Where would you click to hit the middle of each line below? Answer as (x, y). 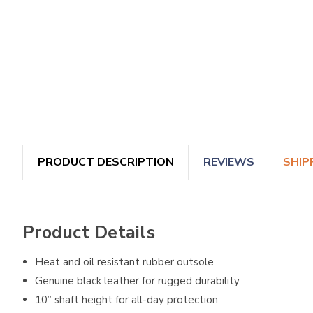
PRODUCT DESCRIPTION (105, 162)
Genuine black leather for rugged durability (138, 281)
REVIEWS (228, 162)
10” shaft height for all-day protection (127, 300)
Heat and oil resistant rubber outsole (125, 262)
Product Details (89, 232)
